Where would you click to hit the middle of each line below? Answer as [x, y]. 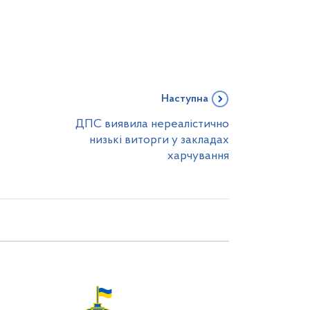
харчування [198, 156]
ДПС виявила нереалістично [152, 124]
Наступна [185, 99]
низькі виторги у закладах [159, 140]
